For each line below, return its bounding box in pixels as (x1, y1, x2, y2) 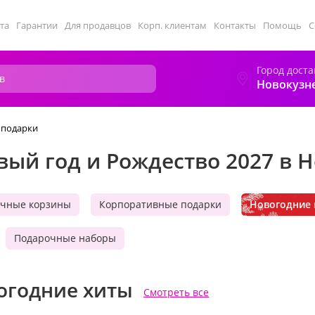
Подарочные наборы (14, 231, 116, 245)
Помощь (263, 19, 302, 32)
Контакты (214, 19, 256, 32)
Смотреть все (143, 285, 209, 299)
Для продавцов (65, 19, 131, 32)
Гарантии (16, 19, 58, 32)
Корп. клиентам (138, 19, 207, 32)
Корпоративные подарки (99, 198, 221, 211)
